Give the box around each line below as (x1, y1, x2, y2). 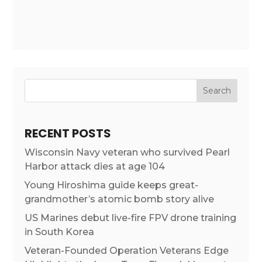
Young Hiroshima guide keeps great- (25, 179, 199, 191)
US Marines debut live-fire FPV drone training (25, 212, 237, 223)
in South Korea (25, 226, 95, 237)
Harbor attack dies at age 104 (25, 160, 166, 172)
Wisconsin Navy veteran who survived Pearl (25, 146, 230, 158)
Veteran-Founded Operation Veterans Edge (25, 244, 229, 256)
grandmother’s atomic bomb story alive (25, 193, 215, 205)
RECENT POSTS (25, 125, 112, 142)
